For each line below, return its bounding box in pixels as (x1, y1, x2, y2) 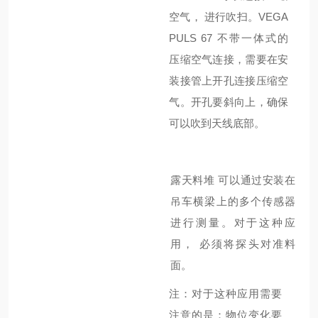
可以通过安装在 (218, 174, 296, 186)
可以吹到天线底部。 (169, 117, 265, 129)
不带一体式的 (216, 32, 289, 44)
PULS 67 (169, 32, 213, 44)
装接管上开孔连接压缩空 (169, 75, 289, 87)
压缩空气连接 (169, 53, 234, 65)
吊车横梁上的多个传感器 (170, 195, 295, 207)
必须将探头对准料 (199, 238, 296, 250)
